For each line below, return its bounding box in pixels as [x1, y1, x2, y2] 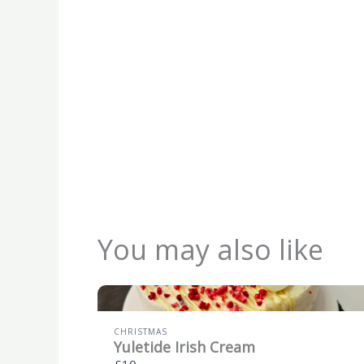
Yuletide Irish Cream [114, 336, 255, 357]
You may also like [97, 230, 323, 268]
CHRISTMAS [114, 325, 167, 337]
